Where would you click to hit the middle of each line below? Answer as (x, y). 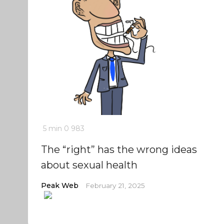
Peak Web (59, 185)
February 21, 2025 (115, 185)
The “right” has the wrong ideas (119, 149)
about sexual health (89, 165)
